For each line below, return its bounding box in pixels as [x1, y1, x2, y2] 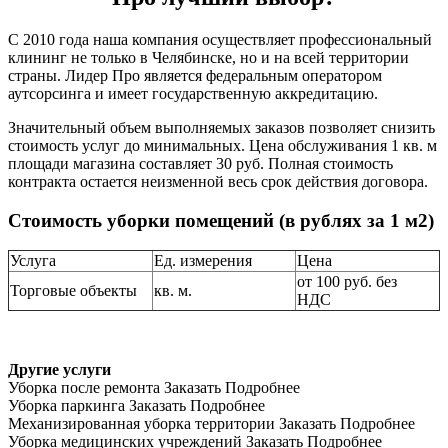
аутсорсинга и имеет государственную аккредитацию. [8, 85, 378, 102]
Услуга [10, 252, 56, 270]
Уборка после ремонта [8, 379, 160, 397]
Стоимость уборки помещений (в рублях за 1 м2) [8, 209, 434, 231]
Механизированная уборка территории [8, 415, 275, 433]
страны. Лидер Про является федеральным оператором [8, 67, 382, 84]
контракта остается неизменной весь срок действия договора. [8, 173, 428, 190]
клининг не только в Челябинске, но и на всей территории [8, 49, 409, 66]
